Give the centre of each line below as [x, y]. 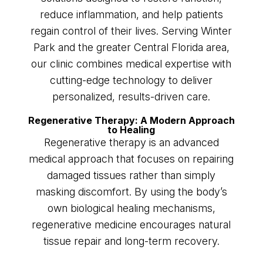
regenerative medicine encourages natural [131, 225]
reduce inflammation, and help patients [131, 15]
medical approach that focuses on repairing [131, 159]
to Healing [131, 130]
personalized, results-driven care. [131, 97]
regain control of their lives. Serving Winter [131, 31]
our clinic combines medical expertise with [131, 64]
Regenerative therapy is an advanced [131, 143]
